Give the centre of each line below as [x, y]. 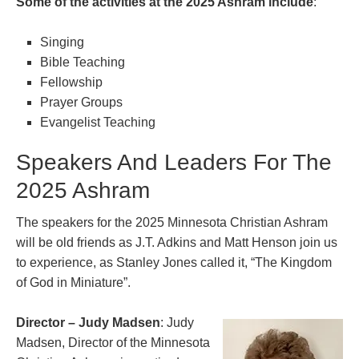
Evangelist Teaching [98, 122]
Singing [62, 42]
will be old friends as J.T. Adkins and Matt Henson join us [177, 242]
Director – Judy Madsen [88, 322]
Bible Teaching [83, 62]
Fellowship [71, 82]
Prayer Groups [81, 102]
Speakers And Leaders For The [174, 162]
